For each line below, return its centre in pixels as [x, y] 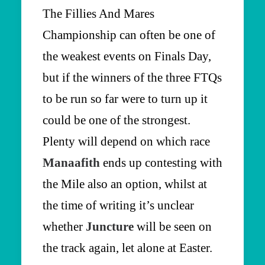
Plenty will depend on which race [126, 141]
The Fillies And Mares [98, 13]
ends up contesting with [161, 162]
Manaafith [71, 162]
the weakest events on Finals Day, [127, 56]
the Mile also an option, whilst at [125, 184]
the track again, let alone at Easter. [127, 248]
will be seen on [173, 226]
